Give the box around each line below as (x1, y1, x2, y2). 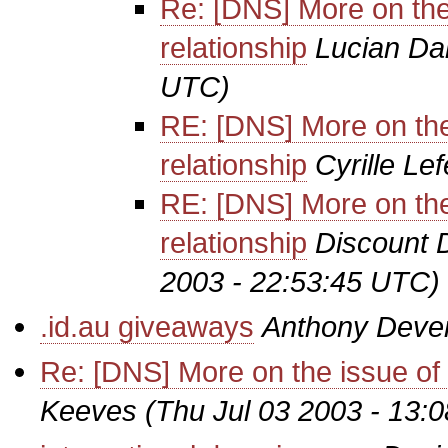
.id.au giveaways (40, 310, 254, 343)
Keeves (40, 394, 137, 427)
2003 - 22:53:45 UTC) (160, 265, 440, 298)
